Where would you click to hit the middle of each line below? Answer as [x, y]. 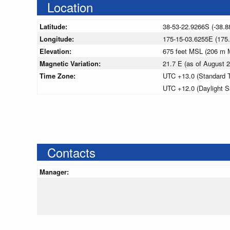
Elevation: [56, 51]
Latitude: [54, 27]
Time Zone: [59, 76]
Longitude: [58, 39]
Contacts [71, 152]
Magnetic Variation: [71, 64]
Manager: [55, 172]
